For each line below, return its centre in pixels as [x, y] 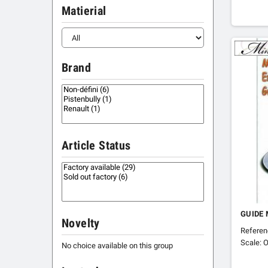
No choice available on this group [117, 246]
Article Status [96, 146]
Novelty [81, 224]
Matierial [84, 11]
